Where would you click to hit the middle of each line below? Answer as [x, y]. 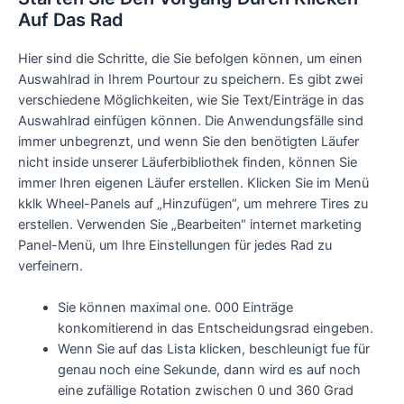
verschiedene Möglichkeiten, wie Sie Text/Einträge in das [191, 100]
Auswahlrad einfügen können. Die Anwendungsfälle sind [191, 120]
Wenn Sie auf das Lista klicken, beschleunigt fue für [213, 349]
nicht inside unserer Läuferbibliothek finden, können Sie [188, 162]
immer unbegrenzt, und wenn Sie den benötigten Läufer [188, 141]
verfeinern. [50, 266]
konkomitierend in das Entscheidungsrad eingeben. [215, 328]
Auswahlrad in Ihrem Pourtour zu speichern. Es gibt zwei [190, 79]
